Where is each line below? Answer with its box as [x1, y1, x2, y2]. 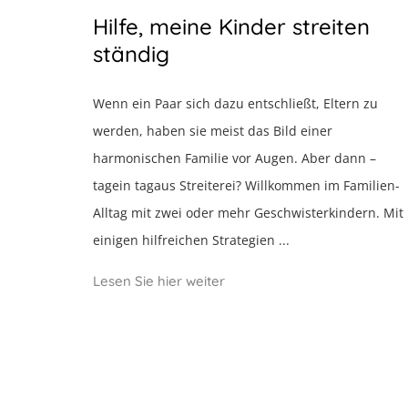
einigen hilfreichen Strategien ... [93, 231, 290, 249]
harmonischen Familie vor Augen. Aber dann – [93, 149, 376, 167]
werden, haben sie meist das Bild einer [93, 122, 332, 139]
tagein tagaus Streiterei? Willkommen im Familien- [93, 177, 400, 194]
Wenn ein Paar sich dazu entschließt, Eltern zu [93, 95, 378, 112]
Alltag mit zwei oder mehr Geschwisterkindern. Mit [93, 204, 403, 221]
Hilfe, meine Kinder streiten [93, 13, 370, 40]
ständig [93, 40, 169, 67]
